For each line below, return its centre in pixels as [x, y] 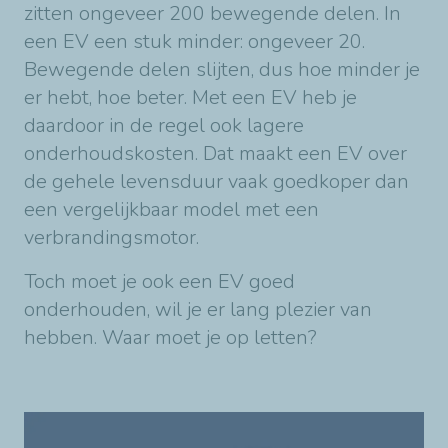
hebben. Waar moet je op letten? [170, 338]
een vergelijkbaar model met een [171, 210]
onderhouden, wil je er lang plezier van [198, 310]
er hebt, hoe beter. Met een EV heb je [190, 98]
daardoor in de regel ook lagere [164, 126]
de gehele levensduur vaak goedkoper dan [216, 182]
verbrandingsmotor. [111, 238]
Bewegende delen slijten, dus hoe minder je [222, 70]
